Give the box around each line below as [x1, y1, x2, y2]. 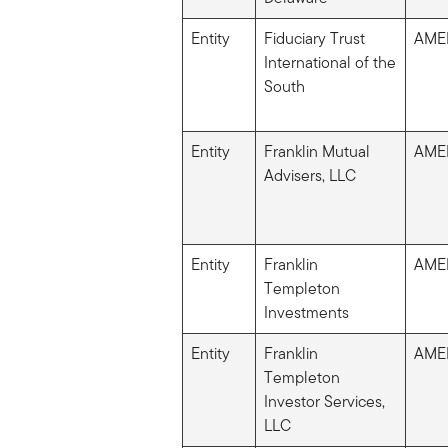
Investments [263, 300, 349, 324]
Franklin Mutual [263, 139, 370, 163]
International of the [263, 50, 396, 74]
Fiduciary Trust [263, 26, 365, 50]
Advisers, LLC [263, 163, 356, 187]
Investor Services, [263, 389, 385, 413]
